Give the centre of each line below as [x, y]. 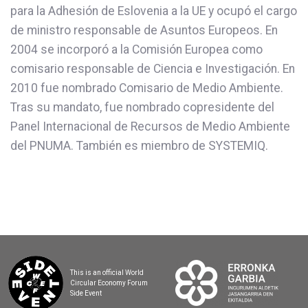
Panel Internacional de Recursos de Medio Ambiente [150, 126]
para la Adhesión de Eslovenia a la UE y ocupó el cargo [154, 11]
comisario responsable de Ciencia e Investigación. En [153, 68]
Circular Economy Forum [109, 283]
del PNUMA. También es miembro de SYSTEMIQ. [139, 145]
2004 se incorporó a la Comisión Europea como [136, 49]
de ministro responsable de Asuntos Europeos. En [144, 30]
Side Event [86, 294]
